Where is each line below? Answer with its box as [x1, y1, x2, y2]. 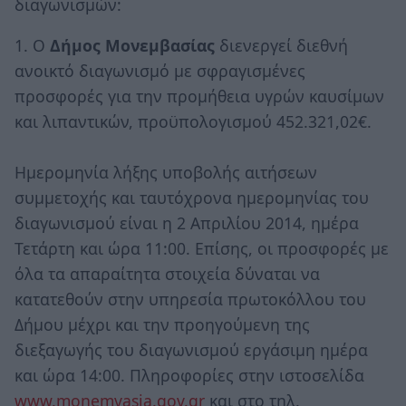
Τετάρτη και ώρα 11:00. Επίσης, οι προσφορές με [14, 237, 389, 260]
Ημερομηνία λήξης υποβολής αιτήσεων [14, 161, 317, 184]
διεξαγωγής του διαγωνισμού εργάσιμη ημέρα [14, 339, 368, 362]
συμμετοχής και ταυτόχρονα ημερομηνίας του [14, 187, 369, 209]
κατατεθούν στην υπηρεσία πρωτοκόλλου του [14, 288, 366, 311]
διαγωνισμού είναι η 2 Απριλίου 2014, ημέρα [14, 212, 359, 235]
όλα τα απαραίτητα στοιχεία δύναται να [14, 263, 320, 285]
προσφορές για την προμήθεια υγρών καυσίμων [14, 85, 384, 108]
